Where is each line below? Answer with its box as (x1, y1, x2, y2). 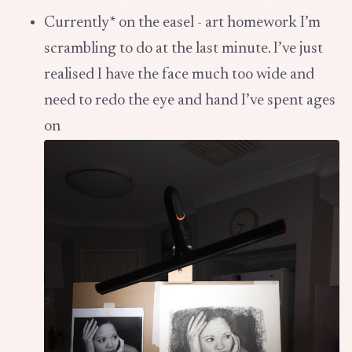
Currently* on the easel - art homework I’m (44, 14, 321, 31)
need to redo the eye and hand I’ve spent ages (44, 92, 335, 108)
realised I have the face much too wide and (44, 66, 314, 82)
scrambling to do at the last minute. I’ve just (44, 40, 323, 57)
